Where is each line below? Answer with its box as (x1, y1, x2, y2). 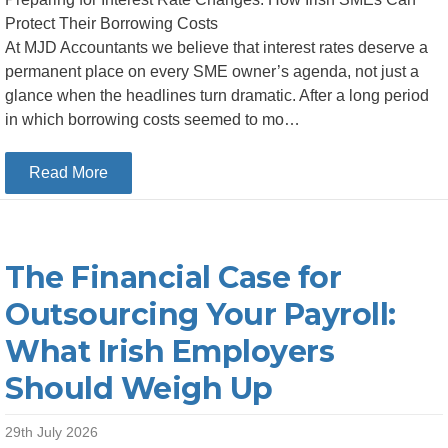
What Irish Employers (5, 333, 334, 370)
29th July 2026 (5, 424, 98, 440)
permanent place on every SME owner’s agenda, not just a (5, 63, 419, 80)
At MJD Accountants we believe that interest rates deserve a (5, 39, 428, 56)
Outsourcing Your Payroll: (5, 296, 396, 333)
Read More (29, 164, 108, 181)
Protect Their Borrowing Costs (5, 15, 218, 32)
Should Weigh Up (5, 370, 273, 407)
